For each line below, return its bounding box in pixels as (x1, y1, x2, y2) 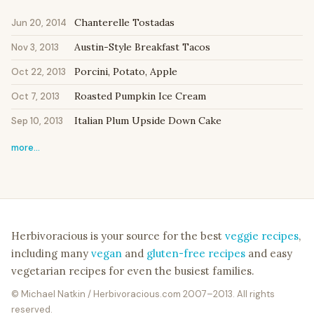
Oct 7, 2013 (11, 90, 60, 103)
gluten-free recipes (146, 247, 245, 261)
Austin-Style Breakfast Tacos (74, 41, 210, 54)
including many (11, 247, 91, 261)
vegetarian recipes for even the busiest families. (11, 264, 254, 278)
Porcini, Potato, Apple (74, 65, 177, 78)
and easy (245, 247, 292, 261)
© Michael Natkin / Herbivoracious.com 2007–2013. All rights (11, 288, 275, 301)
